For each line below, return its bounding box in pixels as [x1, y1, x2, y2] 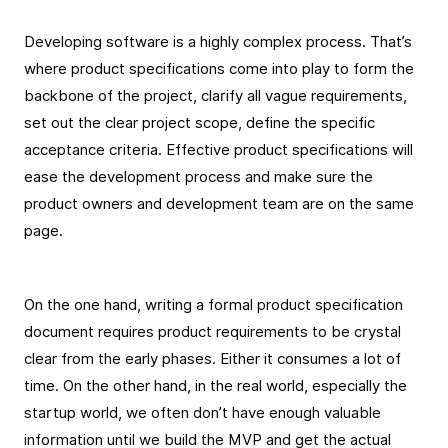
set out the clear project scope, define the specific [24, 114, 375, 132]
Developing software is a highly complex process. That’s [24, 33, 412, 51]
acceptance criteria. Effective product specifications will [24, 141, 413, 159]
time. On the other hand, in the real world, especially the [24, 377, 407, 395]
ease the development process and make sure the [24, 168, 373, 186]
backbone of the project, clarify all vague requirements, [24, 87, 407, 105]
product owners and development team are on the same [24, 195, 414, 213]
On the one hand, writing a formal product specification [24, 296, 403, 314]
